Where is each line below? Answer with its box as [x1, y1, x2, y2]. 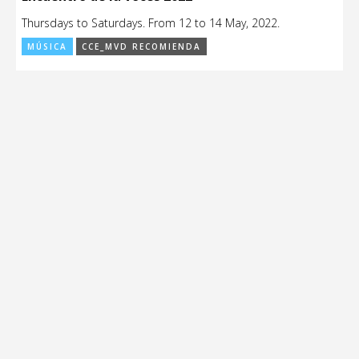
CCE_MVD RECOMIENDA [82, 41, 201, 53]
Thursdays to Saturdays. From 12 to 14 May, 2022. [22, 15, 280, 31]
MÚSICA [27, 41, 67, 53]
